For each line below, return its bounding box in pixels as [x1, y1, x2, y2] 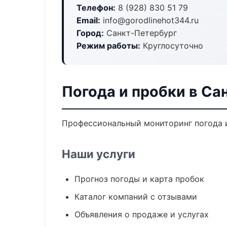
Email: [77, 15, 100, 25]
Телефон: [77, 3, 116, 13]
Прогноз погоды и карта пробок [74, 174, 204, 184]
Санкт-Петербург [104, 28, 177, 38]
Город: [77, 28, 104, 38]
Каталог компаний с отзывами [74, 192, 197, 202]
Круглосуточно [140, 41, 203, 51]
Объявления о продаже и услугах [74, 209, 209, 219]
